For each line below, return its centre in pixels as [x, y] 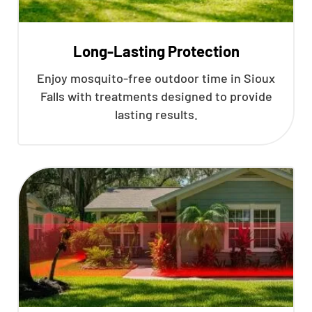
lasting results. [156, 114]
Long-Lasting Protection [156, 51]
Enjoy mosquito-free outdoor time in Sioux [156, 78]
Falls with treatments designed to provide [156, 96]
